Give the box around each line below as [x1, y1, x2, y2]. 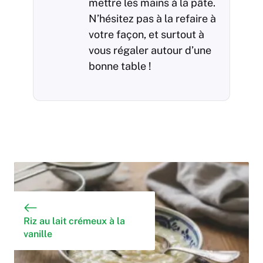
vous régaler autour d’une [89, 43, 211, 56]
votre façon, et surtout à [89, 28, 204, 41]
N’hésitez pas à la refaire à [89, 12, 216, 25]
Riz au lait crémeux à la [23, 215, 125, 227]
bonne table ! [89, 59, 151, 72]
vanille [23, 228, 52, 240]
